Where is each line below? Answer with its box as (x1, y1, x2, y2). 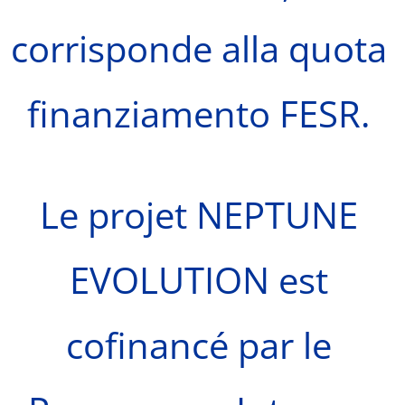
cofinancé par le (65, 320, 332, 371)
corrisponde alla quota (10, 24, 387, 74)
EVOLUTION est (69, 255, 328, 306)
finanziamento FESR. (26, 89, 371, 139)
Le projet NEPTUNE (39, 190, 358, 240)
